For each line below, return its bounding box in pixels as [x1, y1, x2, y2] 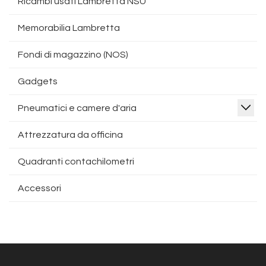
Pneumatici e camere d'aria [18, 103, 137, 113]
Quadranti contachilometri [18, 157, 134, 166]
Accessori [18, 183, 61, 193]
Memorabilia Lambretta [18, 23, 120, 33]
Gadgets [18, 77, 58, 86]
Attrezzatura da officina [18, 130, 123, 140]
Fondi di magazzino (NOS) [18, 50, 128, 59]
